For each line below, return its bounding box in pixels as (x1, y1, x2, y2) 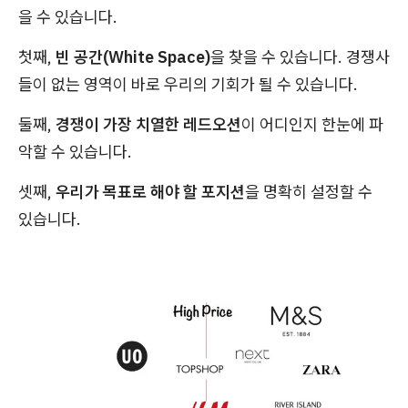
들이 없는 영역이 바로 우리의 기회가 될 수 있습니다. (18, 74, 358, 96)
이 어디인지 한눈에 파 (241, 114, 383, 136)
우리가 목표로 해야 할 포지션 (56, 181, 245, 203)
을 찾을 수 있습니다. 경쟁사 (210, 46, 390, 68)
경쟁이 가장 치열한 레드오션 (56, 114, 241, 136)
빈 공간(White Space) (56, 46, 210, 68)
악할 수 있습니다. (18, 141, 132, 163)
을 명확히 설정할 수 (245, 181, 372, 203)
